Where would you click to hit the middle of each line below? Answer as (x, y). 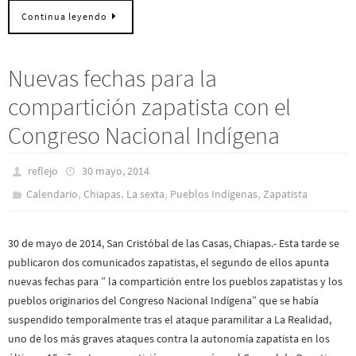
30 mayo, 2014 (115, 170)
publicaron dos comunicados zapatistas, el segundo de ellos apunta (168, 262)
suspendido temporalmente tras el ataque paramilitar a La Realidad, (170, 319)
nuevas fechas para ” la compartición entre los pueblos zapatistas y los (175, 281)
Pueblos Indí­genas (214, 193)
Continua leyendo (64, 16)
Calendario (52, 193)
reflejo (43, 170)
